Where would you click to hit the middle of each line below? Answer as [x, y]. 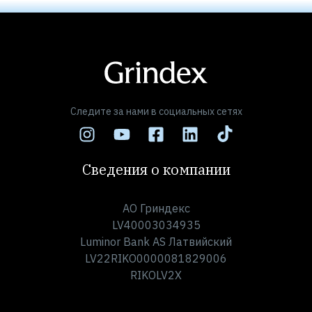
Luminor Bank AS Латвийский [156, 241]
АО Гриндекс [156, 208]
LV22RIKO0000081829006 [156, 258]
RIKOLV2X [156, 275]
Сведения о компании [156, 169]
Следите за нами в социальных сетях [156, 111]
